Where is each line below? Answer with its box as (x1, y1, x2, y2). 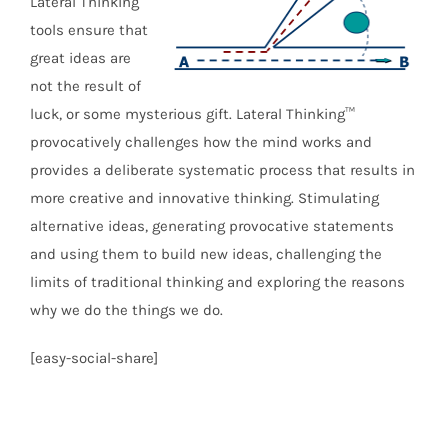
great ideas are (30, 49, 131, 68)
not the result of (30, 77, 141, 96)
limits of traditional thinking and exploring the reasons (30, 273, 405, 292)
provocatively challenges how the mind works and (30, 133, 372, 152)
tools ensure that (30, 21, 148, 40)
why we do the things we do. (30, 301, 223, 320)
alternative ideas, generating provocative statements (30, 217, 394, 236)
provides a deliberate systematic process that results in (30, 161, 415, 180)
